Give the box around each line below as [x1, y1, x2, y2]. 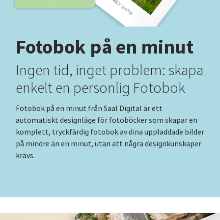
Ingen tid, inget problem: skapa [16, 61, 203, 80]
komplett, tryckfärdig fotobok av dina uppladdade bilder [16, 127, 204, 137]
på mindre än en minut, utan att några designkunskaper [16, 139, 201, 149]
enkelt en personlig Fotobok [16, 79, 185, 98]
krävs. [16, 151, 35, 161]
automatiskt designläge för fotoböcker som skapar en [16, 115, 197, 126]
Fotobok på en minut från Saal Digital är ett [16, 104, 163, 114]
